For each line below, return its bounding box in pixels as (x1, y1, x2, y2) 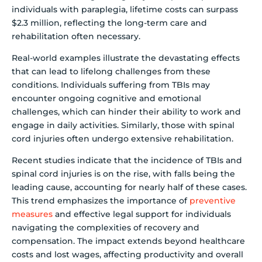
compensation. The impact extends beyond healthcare (12, 236, 245, 247)
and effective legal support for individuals (53, 209, 231, 220)
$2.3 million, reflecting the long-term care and (12, 17, 207, 28)
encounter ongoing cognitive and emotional (12, 93, 201, 104)
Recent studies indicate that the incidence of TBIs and (12, 155, 242, 166)
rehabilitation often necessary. (12, 30, 140, 42)
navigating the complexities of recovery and (12, 222, 199, 233)
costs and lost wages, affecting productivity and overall (12, 249, 243, 260)
